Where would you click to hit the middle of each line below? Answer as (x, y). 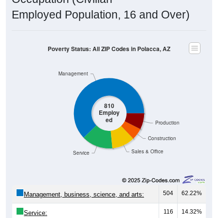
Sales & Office (148, 141)
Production (167, 112)
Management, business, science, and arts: (84, 184)
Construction (162, 127)
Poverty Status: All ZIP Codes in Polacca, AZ (109, 38)
